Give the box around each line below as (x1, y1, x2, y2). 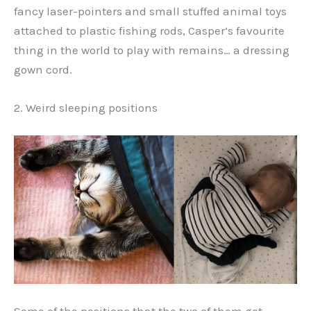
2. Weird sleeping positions (14, 101, 158, 115)
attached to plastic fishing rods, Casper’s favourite (14, 23, 285, 37)
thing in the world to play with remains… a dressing (14, 42, 289, 57)
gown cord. (14, 62, 72, 76)
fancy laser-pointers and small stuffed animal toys (14, 3, 287, 18)
